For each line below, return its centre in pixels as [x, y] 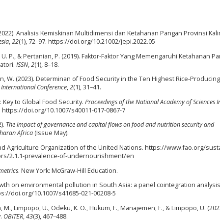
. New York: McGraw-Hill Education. [68, 170]
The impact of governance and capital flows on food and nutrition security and [110, 125]
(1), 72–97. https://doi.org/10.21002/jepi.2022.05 [87, 42]
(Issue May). [51, 133]
